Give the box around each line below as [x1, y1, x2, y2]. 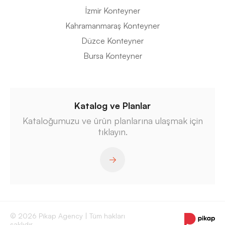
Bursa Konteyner [83, 51, 142, 61]
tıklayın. [97, 126, 128, 138]
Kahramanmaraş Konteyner [65, 21, 160, 31]
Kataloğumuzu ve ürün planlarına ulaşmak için [22, 115, 203, 127]
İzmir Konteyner [85, 6, 140, 16]
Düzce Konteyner [81, 36, 144, 46]
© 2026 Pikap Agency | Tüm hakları [10, 211, 125, 220]
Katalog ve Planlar [74, 100, 151, 111]
